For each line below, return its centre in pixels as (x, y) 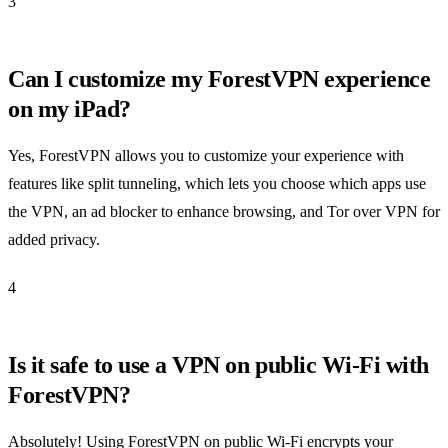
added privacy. (54, 239)
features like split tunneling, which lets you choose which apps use (217, 183)
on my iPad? (69, 108)
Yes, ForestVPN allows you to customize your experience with (206, 155)
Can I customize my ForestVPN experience (219, 78)
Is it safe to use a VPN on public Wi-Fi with (218, 364)
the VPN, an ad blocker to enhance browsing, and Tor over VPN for (224, 211)
